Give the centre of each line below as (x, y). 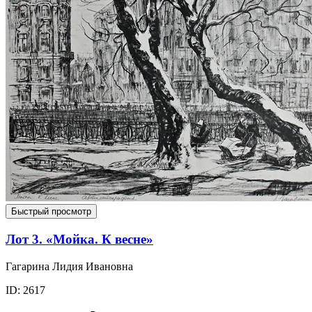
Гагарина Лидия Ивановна (69, 266)
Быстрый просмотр (51, 212)
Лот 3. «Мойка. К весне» (79, 240)
